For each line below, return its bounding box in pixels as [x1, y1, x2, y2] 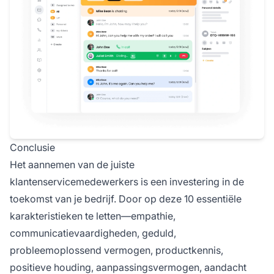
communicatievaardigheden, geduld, [10, 226, 176, 239]
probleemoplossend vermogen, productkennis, [10, 243, 223, 256]
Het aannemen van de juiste [10, 158, 135, 171]
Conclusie [10, 141, 55, 154]
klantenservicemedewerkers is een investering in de [10, 175, 244, 188]
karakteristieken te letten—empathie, [10, 209, 176, 222]
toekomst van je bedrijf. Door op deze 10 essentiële [10, 192, 242, 205]
